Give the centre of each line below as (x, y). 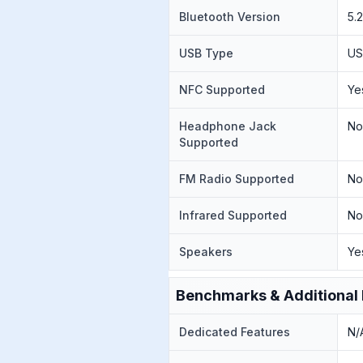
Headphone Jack (228, 126)
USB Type (206, 53)
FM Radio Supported (237, 179)
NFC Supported (222, 90)
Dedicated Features (235, 332)
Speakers (206, 252)
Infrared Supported (233, 215)
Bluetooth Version (230, 17)
